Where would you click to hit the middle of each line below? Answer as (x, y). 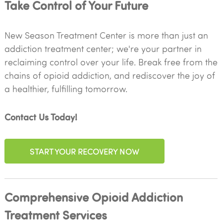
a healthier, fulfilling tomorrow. (66, 89)
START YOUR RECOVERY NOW (84, 151)
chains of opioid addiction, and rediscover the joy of (110, 75)
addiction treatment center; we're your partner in (103, 49)
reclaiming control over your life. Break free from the (111, 62)
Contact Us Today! (41, 117)
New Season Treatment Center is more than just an (106, 35)
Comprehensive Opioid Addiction (93, 196)
